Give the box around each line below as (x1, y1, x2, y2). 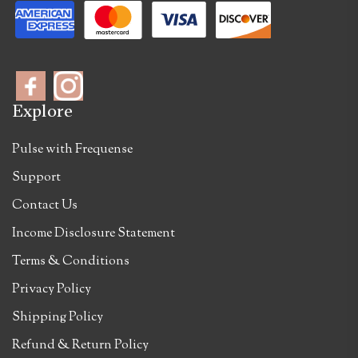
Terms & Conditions (12, 252, 129, 271)
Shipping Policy (12, 308, 103, 327)
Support (12, 168, 61, 187)
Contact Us (12, 196, 78, 215)
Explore (12, 100, 73, 121)
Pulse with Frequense (12, 140, 133, 159)
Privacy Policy (12, 280, 91, 299)
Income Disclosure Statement (12, 224, 175, 243)
